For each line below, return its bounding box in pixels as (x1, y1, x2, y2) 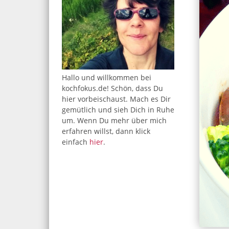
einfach (62, 137, 89, 147)
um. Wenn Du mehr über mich (62, 116, 167, 126)
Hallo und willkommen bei (62, 73, 151, 83)
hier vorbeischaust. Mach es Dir (62, 94, 171, 104)
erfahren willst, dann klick (62, 126, 150, 136)
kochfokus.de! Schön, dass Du (62, 83, 163, 94)
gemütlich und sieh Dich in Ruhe (62, 105, 174, 115)
